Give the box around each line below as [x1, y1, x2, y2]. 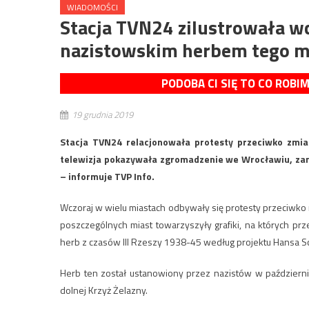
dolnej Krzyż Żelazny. [60, 283, 148, 298]
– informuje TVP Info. [60, 169, 154, 184]
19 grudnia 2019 [72, 108, 133, 122]
